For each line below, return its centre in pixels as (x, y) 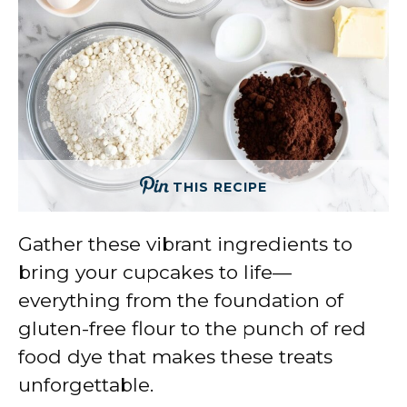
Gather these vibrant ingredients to (185, 243)
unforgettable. (86, 384)
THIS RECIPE (220, 187)
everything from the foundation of (181, 300)
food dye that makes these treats (175, 356)
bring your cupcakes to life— (155, 272)
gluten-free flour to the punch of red (192, 328)
